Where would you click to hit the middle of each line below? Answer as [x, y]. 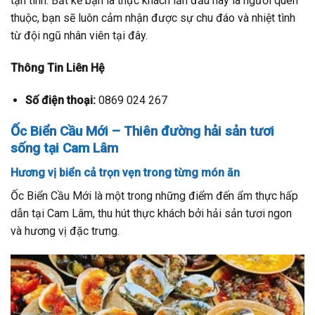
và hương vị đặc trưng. [65, 231]
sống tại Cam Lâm [64, 148]
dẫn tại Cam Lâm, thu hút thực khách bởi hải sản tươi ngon [151, 214]
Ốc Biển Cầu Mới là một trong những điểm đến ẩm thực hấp [154, 196]
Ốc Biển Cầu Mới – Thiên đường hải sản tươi [142, 131]
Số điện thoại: [60, 100]
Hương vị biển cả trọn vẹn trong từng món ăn [125, 173]
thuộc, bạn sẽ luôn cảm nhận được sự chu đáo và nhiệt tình [153, 18]
